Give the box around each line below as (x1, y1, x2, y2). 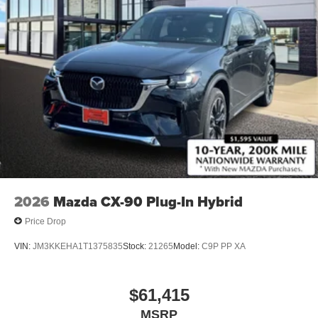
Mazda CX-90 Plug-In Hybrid (53, 191, 243, 213)
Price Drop (25, 216, 66, 226)
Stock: (123, 241, 148, 251)
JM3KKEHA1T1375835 (33, 241, 123, 251)
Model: (173, 241, 202, 251)
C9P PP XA (202, 241, 246, 251)
